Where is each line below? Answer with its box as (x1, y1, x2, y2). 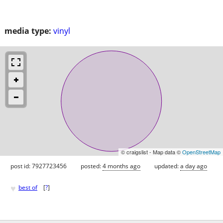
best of (18, 183, 37, 192)
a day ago (180, 161, 207, 170)
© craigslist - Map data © (121, 147, 182, 156)
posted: (81, 161, 103, 170)
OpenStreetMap (182, 147, 221, 156)
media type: (4, 25, 51, 36)
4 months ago (103, 161, 140, 170)
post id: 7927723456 (10, 161, 67, 170)
